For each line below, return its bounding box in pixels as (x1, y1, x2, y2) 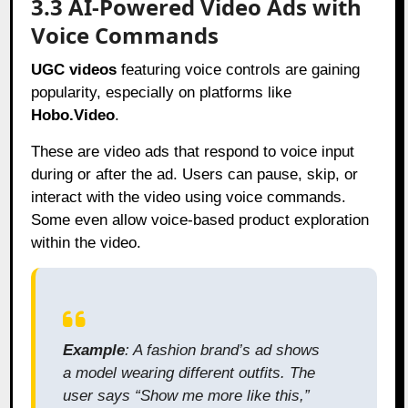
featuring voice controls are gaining (117, 60, 361, 78)
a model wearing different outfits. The (63, 363, 316, 382)
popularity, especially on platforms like (31, 83, 292, 101)
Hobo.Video (31, 106, 116, 124)
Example (63, 341, 126, 359)
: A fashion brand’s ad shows (125, 341, 321, 359)
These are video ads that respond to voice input (31, 142, 355, 160)
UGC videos (31, 60, 117, 78)
